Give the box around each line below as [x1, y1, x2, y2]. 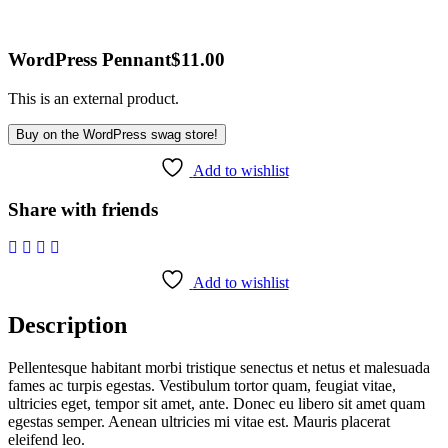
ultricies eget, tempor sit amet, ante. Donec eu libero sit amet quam [8, 395, 425, 413]
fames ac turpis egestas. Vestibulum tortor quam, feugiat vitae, [8, 377, 396, 395]
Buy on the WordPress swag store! [16, 126, 218, 142]
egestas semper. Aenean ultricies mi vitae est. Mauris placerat [8, 413, 390, 431]
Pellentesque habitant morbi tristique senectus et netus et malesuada [8, 359, 430, 377]
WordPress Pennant [8, 49, 171, 71]
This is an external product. [8, 89, 179, 107]
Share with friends [8, 198, 158, 220]
